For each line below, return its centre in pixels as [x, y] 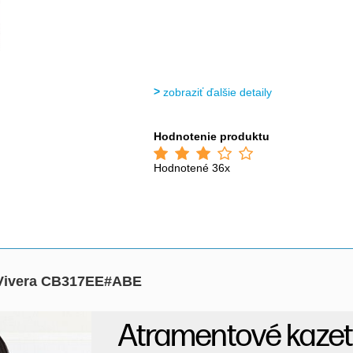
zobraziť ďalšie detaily [218, 92]
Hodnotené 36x [192, 168]
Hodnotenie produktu [212, 136]
